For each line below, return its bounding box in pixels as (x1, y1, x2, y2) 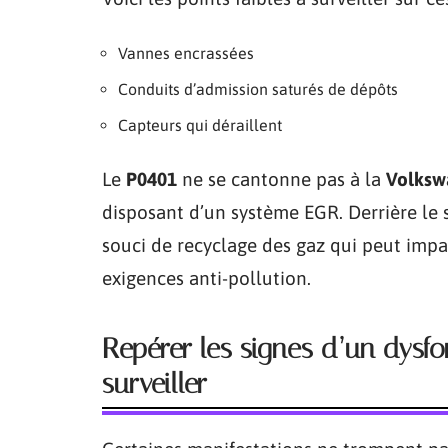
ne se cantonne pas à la (177, 167, 386, 190)
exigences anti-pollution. (102, 266, 311, 289)
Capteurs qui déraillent (118, 115, 282, 134)
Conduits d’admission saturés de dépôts (118, 79, 398, 98)
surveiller (102, 366, 207, 400)
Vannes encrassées (118, 43, 254, 62)
